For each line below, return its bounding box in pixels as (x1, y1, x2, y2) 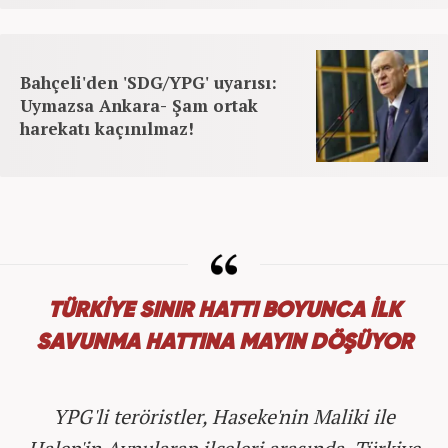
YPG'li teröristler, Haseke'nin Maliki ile (53, 402, 395, 430)
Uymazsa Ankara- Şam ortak (20, 93, 258, 117)
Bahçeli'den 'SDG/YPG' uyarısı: (20, 70, 277, 94)
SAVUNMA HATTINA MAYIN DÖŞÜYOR (35, 331, 413, 354)
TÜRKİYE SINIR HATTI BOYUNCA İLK (47, 299, 401, 322)
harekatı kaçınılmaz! (20, 116, 194, 140)
